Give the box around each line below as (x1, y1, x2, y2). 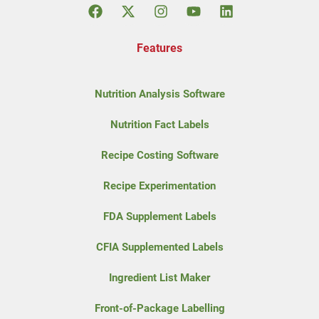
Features (137, 41, 182, 55)
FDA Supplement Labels (103, 209, 216, 223)
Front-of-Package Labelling (94, 301, 225, 315)
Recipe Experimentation (103, 179, 216, 192)
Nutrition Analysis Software (94, 87, 225, 100)
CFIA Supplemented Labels (95, 240, 224, 253)
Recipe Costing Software (100, 148, 219, 162)
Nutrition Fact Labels (110, 117, 209, 131)
